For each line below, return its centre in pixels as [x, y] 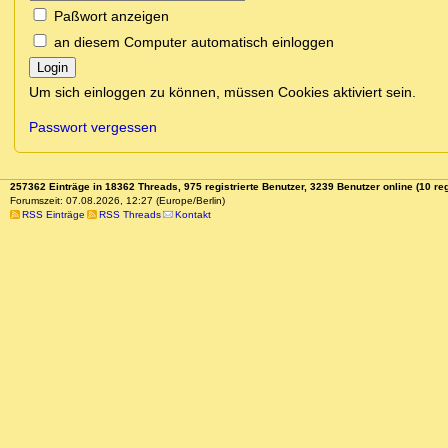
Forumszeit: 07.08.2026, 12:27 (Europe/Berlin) [117, 201]
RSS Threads [129, 215]
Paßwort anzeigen [111, 16]
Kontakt [192, 215]
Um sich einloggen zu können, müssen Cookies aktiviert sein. [222, 92]
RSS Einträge [53, 215]
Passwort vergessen [93, 127]
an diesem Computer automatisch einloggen [194, 42]
